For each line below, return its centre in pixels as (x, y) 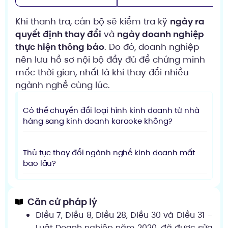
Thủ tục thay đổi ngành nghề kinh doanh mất (109, 152)
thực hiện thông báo (60, 47)
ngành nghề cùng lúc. (63, 85)
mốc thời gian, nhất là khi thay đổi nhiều (102, 72)
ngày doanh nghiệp (161, 34)
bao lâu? (40, 163)
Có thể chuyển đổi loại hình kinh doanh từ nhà (111, 110)
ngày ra (187, 21)
